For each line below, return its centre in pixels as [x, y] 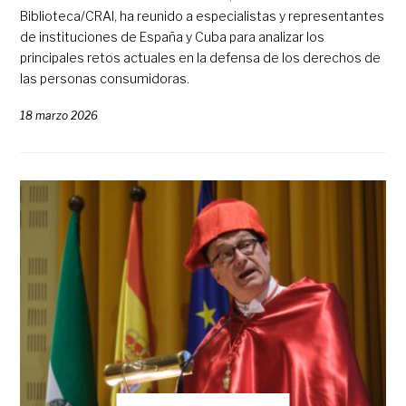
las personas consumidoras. [105, 79]
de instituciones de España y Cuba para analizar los [173, 37]
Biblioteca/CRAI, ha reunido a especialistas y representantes [203, 16]
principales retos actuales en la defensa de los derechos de [201, 58]
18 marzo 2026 [59, 116]
